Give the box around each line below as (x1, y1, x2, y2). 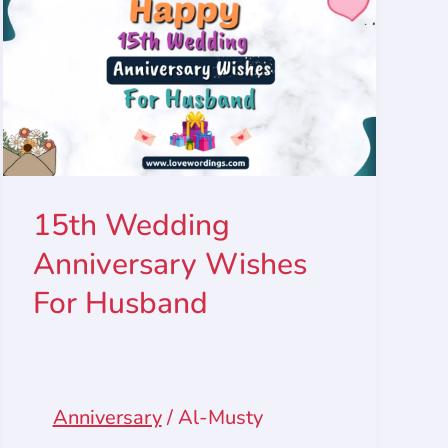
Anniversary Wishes (32, 244, 307, 286)
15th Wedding (32, 205, 230, 247)
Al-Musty (177, 404, 263, 432)
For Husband (32, 283, 208, 325)
